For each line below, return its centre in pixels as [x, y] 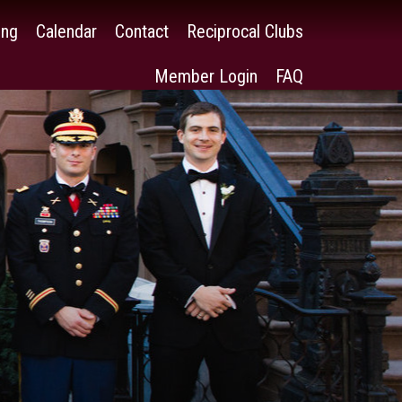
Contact [142, 31]
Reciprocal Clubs [245, 31]
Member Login [206, 76]
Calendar [66, 31]
